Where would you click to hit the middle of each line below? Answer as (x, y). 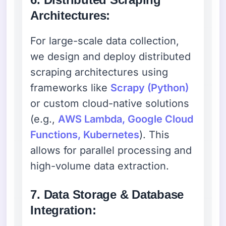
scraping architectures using (99, 72)
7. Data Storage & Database (107, 194)
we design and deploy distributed (111, 56)
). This (155, 134)
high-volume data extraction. (100, 166)
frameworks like (71, 88)
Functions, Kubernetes (85, 134)
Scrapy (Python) (150, 88)
